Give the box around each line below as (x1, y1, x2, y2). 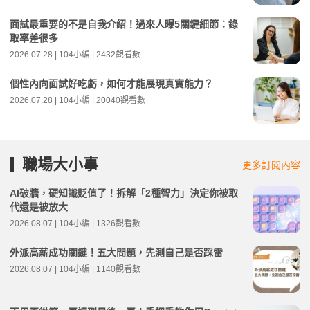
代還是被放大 (10, 201, 68, 212)
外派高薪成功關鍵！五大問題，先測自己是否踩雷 (10, 247, 223, 258)
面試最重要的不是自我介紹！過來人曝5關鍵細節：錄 (10, 19, 238, 30)
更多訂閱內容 (242, 159, 300, 170)
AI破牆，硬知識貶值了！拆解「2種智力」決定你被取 (10, 188, 238, 199)
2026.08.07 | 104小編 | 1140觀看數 (10, 264, 140, 274)
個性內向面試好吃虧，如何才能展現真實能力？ (10, 78, 213, 89)
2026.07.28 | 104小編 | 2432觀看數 (10, 50, 140, 60)
